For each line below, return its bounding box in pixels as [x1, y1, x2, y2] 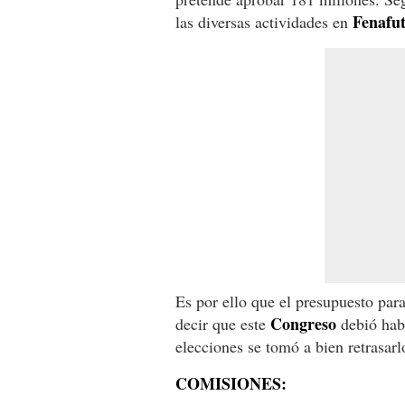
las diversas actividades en [175, 11, 353, 33]
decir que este [175, 313, 270, 335]
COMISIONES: [175, 372, 287, 396]
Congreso [270, 312, 336, 336]
